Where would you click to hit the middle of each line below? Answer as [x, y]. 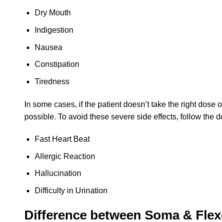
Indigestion [54, 30]
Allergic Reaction [65, 156]
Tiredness [52, 81]
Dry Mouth [53, 13]
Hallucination [58, 173]
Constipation [57, 64]
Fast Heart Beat [62, 139]
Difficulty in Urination [71, 191]
